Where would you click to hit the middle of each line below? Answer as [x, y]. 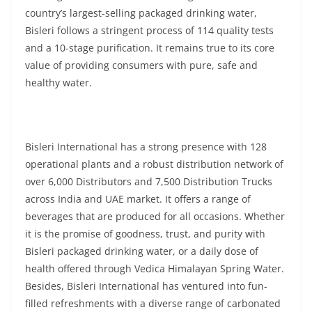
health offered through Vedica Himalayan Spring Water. [155, 268]
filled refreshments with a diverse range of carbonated [153, 303]
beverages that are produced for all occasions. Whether [155, 216]
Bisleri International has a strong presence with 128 [146, 147]
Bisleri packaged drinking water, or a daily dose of [142, 251]
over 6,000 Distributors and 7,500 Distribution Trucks [149, 181]
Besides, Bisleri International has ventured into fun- [146, 286]
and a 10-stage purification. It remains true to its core [150, 48]
